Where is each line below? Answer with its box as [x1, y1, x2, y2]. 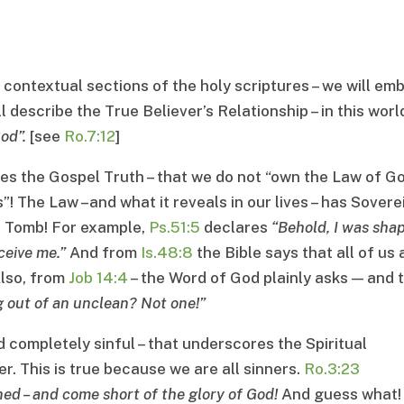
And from [69, 243, 141, 262]
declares [200, 218, 271, 237]
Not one [141, 294, 196, 313]
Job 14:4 [69, 269, 128, 288]
